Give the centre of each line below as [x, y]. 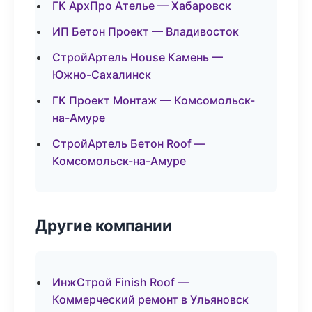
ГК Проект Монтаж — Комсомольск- [154, 100]
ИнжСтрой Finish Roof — [120, 282]
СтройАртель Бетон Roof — [129, 143]
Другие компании [103, 225]
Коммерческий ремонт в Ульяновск [150, 299]
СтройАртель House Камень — [138, 57]
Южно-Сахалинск [102, 75]
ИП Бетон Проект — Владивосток [146, 31]
